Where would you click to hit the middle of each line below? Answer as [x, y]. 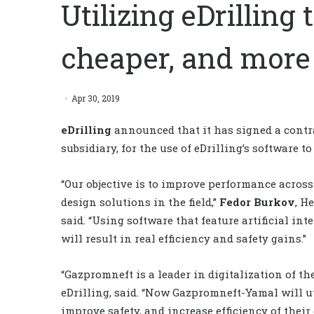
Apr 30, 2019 [96, 98]
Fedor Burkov [257, 202]
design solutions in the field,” [140, 202]
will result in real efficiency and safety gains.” [184, 238]
